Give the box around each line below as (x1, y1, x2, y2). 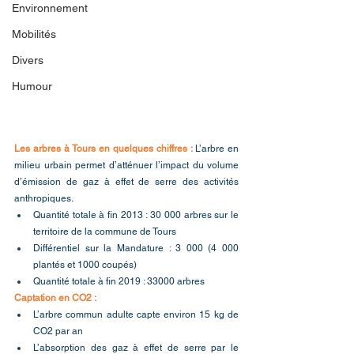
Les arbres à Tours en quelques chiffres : (14, 142, 195, 154)
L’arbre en (195, 142, 239, 154)
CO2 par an (33, 325, 83, 337)
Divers (12, 54, 43, 66)
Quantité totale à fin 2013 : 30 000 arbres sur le (33, 209, 239, 220)
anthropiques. (14, 192, 73, 204)
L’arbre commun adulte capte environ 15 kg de (33, 308, 239, 320)
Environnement (12, 2, 88, 14)
